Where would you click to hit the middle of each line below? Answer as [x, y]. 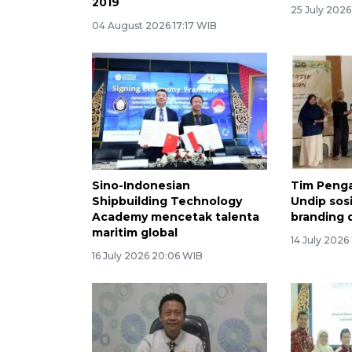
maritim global [135, 233]
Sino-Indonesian [141, 186]
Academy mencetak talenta [176, 217]
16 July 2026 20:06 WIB [147, 256]
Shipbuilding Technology [167, 202]
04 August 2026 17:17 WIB [154, 26]
